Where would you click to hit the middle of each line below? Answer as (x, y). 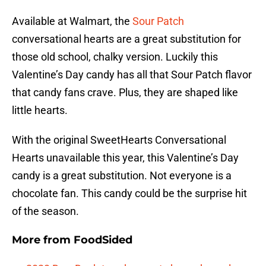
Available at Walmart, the (71, 21)
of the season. (45, 211)
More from (43, 240)
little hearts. (40, 110)
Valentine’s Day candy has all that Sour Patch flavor (132, 75)
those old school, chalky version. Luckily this (115, 57)
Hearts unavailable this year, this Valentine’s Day (125, 158)
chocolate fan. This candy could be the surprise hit (129, 194)
